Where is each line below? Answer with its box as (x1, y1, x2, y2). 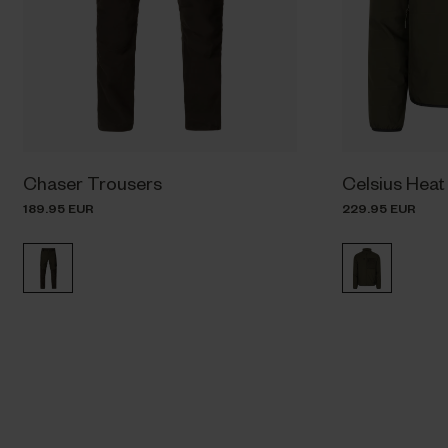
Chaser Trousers (23, 171, 163, 195)
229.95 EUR (341, 200, 416, 217)
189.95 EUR (23, 200, 95, 217)
